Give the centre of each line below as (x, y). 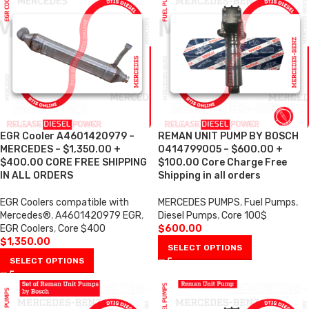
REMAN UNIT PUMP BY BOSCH (228, 136)
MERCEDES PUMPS (199, 202)
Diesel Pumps (188, 216)
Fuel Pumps (270, 202)
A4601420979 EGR (98, 216)
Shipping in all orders (209, 176)
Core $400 (82, 229)
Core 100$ (244, 216)
